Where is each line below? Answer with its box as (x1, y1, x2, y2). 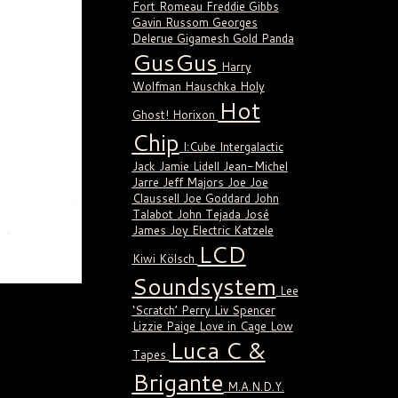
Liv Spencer (213, 302, 275, 319)
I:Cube (182, 139, 216, 155)
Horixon (171, 107, 215, 123)
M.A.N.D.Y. (227, 378, 284, 395)
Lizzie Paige (131, 318, 195, 335)
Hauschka (184, 78, 236, 95)
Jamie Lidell (158, 158, 219, 175)
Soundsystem (131, 270, 276, 303)
